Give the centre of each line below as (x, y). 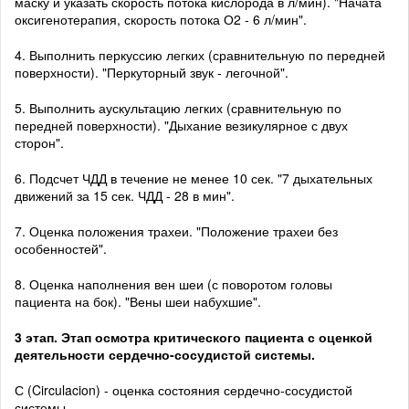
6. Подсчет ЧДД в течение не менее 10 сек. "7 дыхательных (194, 178)
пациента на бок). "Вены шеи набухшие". (138, 302)
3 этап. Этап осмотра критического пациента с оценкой (194, 337)
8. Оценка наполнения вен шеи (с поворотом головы (173, 284)
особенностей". (61, 249)
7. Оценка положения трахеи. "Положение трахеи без (176, 231)
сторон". (39, 143)
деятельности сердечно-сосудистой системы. (165, 355)
